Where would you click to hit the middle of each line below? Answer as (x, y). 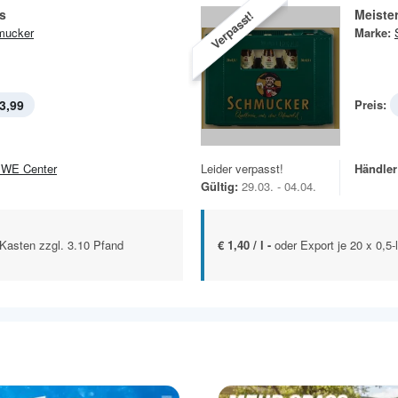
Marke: (373, 33)
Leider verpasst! (242, 169)
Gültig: (219, 187)
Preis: (370, 105)
